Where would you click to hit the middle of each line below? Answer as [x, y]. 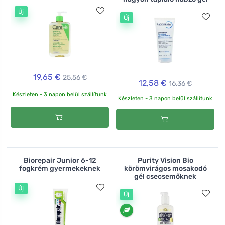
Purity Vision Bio [165, 160]
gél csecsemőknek [165, 176]
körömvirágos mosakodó [165, 168]
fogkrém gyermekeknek [60, 168]
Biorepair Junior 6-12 [60, 160]
